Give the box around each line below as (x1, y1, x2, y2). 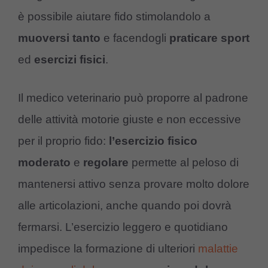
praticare (169, 31, 218, 44)
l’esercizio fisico (109, 135, 197, 148)
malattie (198, 242, 238, 255)
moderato (18, 156, 71, 169)
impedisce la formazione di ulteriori (18, 242, 198, 255)
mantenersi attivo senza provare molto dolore (18, 178, 249, 191)
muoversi (18, 31, 69, 44)
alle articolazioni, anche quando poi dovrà (18, 199, 232, 212)
